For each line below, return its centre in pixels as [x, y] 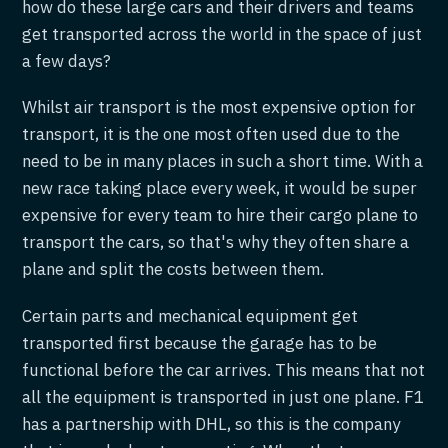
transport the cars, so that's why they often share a [216, 242]
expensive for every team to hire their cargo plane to [220, 215]
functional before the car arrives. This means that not [224, 369]
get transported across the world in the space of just [222, 33]
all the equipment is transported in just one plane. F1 [223, 396]
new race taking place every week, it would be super [220, 188]
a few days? [67, 60]
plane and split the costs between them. [173, 269]
